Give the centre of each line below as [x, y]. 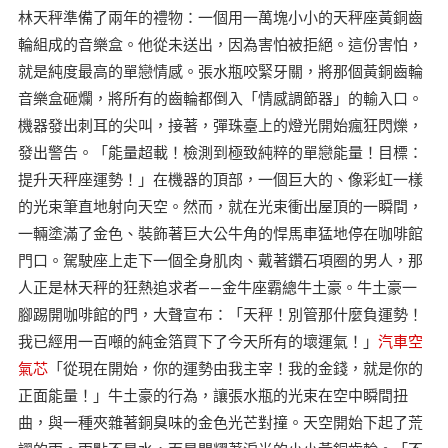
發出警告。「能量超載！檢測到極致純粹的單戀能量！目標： [220, 151]
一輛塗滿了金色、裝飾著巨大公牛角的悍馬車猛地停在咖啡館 [220, 232]
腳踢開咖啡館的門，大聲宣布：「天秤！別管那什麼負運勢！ [220, 313]
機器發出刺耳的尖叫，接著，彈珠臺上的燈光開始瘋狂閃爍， [220, 124]
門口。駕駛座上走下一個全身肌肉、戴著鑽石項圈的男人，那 [220, 259]
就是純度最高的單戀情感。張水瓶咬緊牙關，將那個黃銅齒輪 [220, 70]
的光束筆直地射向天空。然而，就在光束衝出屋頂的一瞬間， [220, 205]
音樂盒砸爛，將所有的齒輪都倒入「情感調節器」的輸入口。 [220, 97]
